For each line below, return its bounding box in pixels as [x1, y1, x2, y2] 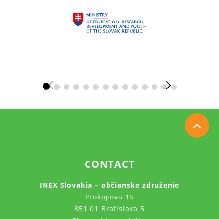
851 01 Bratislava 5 [74, 203, 145, 213]
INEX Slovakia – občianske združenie [40, 180, 179, 190]
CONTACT [84, 157, 135, 171]
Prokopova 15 [85, 192, 134, 201]
